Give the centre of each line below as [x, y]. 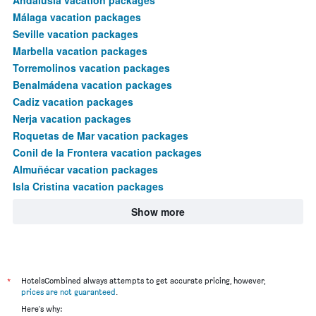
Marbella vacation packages [80, 50]
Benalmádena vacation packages [92, 84]
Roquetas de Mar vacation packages [101, 135]
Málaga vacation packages [77, 17]
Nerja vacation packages [72, 118]
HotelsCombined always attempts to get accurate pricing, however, [143, 280]
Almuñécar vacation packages [85, 169]
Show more [158, 211]
